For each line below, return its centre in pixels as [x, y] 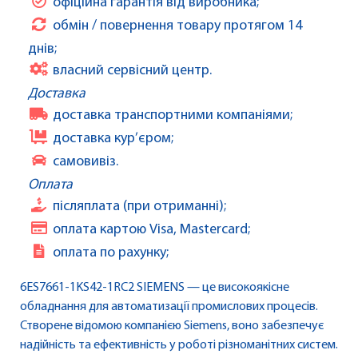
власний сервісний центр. [132, 71]
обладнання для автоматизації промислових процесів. [169, 307]
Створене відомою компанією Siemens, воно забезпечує [172, 326]
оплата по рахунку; [111, 253]
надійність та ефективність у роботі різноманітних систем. [179, 346]
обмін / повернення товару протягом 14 [177, 26]
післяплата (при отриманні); [139, 207]
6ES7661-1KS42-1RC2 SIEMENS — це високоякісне [155, 288]
